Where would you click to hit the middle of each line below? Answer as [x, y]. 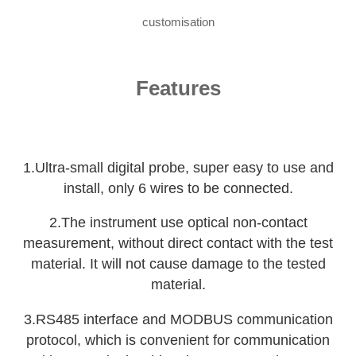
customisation [178, 22]
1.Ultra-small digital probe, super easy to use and [178, 167]
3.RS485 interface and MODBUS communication [178, 319]
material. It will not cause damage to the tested [178, 264]
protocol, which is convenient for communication [178, 340]
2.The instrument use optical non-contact [178, 223]
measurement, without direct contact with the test [178, 244]
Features [178, 88]
